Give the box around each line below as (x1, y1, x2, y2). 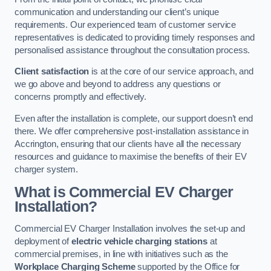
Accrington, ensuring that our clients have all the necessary (15, 139, 242, 149)
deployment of (15, 237, 71, 247)
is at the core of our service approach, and (89, 67, 253, 77)
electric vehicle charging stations (71, 237, 208, 247)
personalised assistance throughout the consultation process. (15, 45, 250, 55)
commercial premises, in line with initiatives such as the (15, 249, 228, 260)
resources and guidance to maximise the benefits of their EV (15, 151, 247, 162)
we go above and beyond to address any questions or (15, 79, 221, 90)
